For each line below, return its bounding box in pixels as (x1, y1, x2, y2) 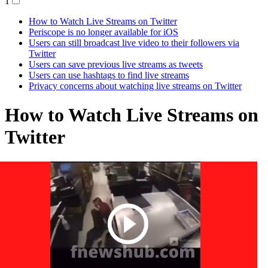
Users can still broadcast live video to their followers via (29, 37, 239, 48)
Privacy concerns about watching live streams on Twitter (29, 80, 242, 91)
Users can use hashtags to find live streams (29, 69, 189, 80)
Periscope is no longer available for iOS (29, 26, 178, 37)
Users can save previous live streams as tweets (29, 59, 203, 69)
